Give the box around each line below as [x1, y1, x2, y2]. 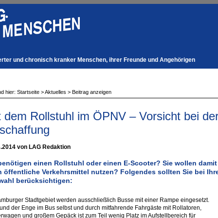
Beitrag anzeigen [72, 89, 111, 95]
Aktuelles [44, 89, 66, 95]
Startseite [17, 89, 39, 95]
